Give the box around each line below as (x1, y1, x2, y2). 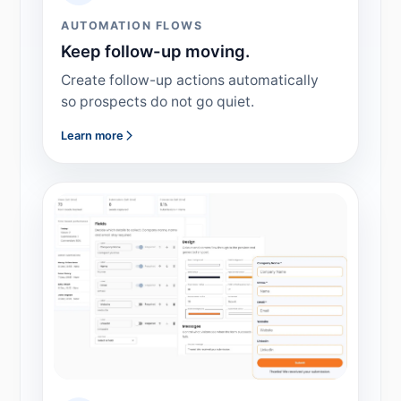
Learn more (61, 128, 124, 142)
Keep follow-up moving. (61, 40, 251, 61)
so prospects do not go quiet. (61, 92, 255, 110)
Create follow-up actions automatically (61, 71, 320, 89)
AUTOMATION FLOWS (61, 18, 203, 32)
